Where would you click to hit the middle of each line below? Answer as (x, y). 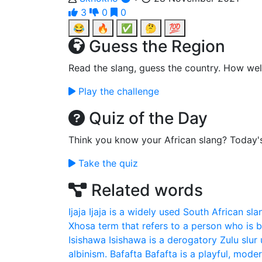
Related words (145, 190)
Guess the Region (155, 46)
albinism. (88, 254)
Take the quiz (107, 163)
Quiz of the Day (146, 118)
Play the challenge (117, 91)
